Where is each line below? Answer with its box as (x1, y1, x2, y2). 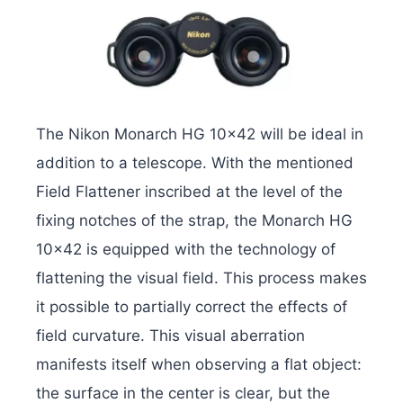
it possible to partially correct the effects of (36, 298, 347, 317)
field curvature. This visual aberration (36, 327, 305, 345)
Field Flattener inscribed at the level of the (36, 183, 343, 201)
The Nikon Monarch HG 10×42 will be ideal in (36, 125, 363, 144)
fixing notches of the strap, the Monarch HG (36, 211, 353, 230)
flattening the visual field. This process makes (36, 269, 367, 288)
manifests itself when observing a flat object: (36, 355, 362, 374)
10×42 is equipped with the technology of (36, 240, 336, 259)
